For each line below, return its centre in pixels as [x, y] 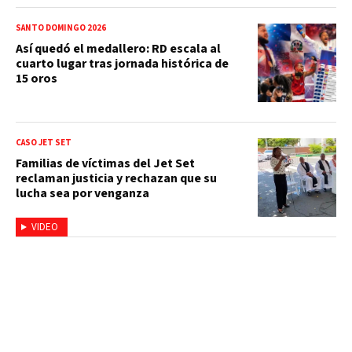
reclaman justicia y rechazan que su [116, 179]
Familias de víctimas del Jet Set [105, 164]
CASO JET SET [44, 143]
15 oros [37, 79]
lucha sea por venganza [82, 194]
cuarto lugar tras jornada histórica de [122, 64]
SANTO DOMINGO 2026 [61, 28]
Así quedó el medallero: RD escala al [118, 49]
